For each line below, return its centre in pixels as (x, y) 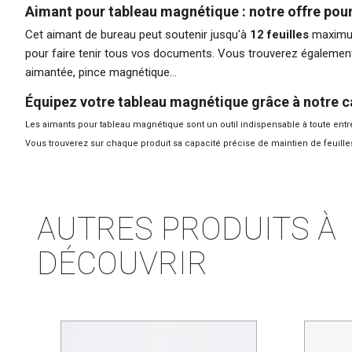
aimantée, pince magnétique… (101, 72)
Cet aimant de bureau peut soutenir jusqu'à (137, 34)
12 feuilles (279, 34)
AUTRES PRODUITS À (187, 229)
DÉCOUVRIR (122, 263)
